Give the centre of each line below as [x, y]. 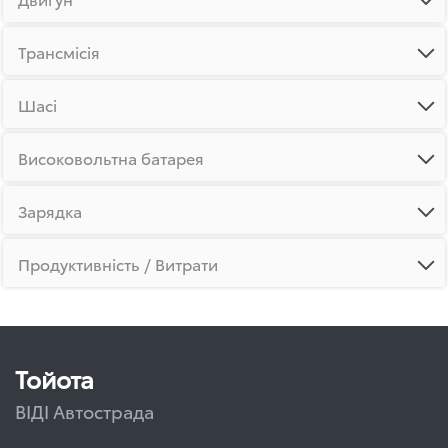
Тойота [54, 378]
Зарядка [50, 210]
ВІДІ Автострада [84, 410]
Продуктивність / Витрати [118, 263]
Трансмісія [59, 51]
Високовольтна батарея [111, 157]
